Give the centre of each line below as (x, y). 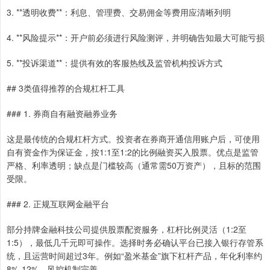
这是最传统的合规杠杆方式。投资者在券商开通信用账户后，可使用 (133, 139)
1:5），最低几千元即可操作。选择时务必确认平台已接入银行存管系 (135, 243)
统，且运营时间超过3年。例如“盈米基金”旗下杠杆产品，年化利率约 (134, 256)
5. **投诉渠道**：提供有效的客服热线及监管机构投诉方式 (115, 63)
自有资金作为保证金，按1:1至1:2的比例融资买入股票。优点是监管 (133, 152)
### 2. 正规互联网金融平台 (58, 204)
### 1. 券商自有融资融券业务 (62, 114)
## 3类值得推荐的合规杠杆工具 (66, 88)
